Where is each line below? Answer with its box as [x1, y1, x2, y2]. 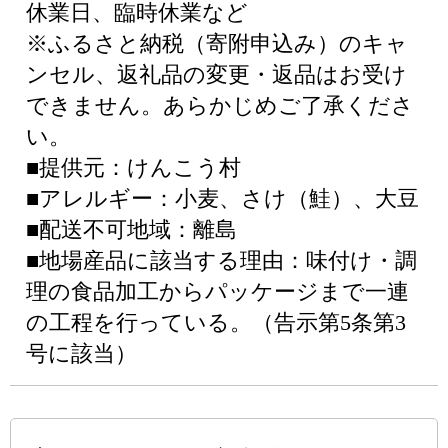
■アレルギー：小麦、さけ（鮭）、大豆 [26, 186, 419, 211]
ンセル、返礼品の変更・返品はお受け [26, 62, 407, 87]
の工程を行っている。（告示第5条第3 [26, 310, 406, 335]
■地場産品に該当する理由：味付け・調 [26, 248, 417, 273]
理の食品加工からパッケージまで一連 [26, 279, 409, 304]
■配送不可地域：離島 [26, 217, 237, 242]
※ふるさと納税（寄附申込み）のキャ [26, 31, 408, 56]
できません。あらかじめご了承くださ [26, 93, 414, 118]
